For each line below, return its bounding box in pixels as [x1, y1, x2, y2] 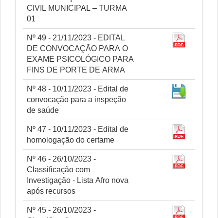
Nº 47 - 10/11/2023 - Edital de [27, 125, 128, 133]
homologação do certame [27, 136, 114, 144]
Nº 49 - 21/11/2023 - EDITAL [27, 34, 125, 42]
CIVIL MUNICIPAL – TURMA [27, 4, 127, 12]
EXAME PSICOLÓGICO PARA [27, 55, 134, 63]
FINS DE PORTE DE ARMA [27, 66, 125, 74]
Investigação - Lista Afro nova [27, 176, 128, 184]
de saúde [27, 106, 59, 114]
